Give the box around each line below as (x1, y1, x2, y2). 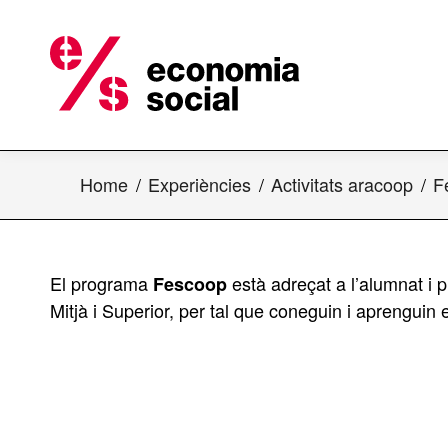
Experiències (148, 171, 251, 197)
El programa (50, 270, 153, 296)
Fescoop (153, 271, 227, 297)
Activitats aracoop (271, 171, 413, 197)
